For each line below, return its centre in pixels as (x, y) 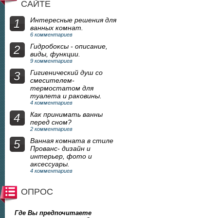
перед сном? (51, 122)
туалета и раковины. (66, 96)
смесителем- (52, 80)
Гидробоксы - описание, (69, 46)
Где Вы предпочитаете (53, 213)
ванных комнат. (57, 27)
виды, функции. (55, 54)
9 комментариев (51, 61)
